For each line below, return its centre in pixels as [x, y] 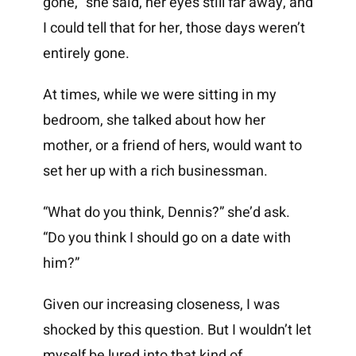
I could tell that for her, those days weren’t [174, 29]
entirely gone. [86, 54]
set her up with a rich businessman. [155, 172]
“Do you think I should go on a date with [166, 238]
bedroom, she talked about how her [154, 121]
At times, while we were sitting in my [159, 95]
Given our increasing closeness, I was [161, 305]
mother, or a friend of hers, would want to [172, 146]
